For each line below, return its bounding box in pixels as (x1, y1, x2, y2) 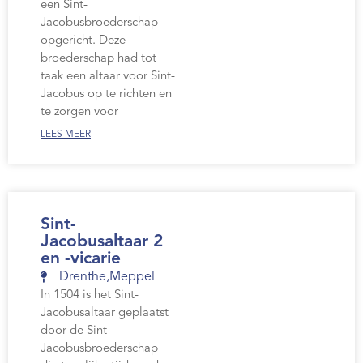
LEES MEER (41, 130, 91, 140)
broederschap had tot (41, 53, 156, 66)
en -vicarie (41, 250, 121, 268)
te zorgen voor (41, 106, 118, 119)
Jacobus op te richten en (41, 88, 172, 101)
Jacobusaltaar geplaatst (41, 307, 169, 320)
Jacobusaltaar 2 (41, 233, 163, 251)
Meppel (109, 271, 155, 284)
